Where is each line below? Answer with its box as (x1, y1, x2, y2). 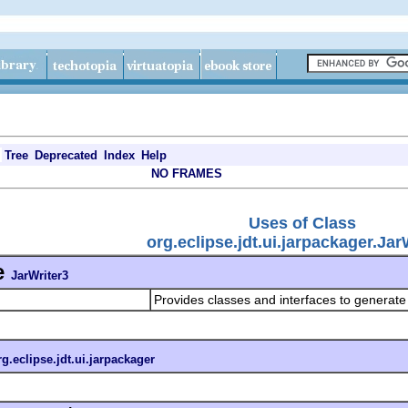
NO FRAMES (151, 167, 222, 180)
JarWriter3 (11, 268, 68, 282)
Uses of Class (248, 213, 356, 232)
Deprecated (35, 148, 97, 162)
